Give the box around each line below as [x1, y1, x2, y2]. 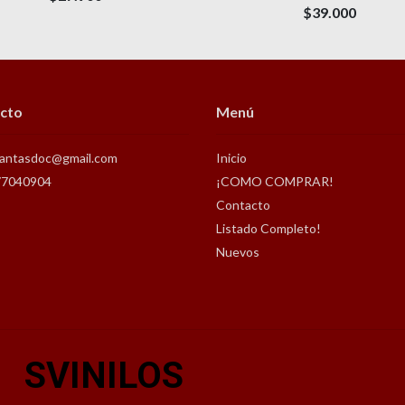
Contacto [216, 196, 270, 212]
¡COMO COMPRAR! [216, 173, 334, 189]
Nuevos [216, 243, 259, 259]
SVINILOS [24, 353, 184, 397]
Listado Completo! [216, 220, 321, 236]
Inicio [216, 149, 247, 165]
